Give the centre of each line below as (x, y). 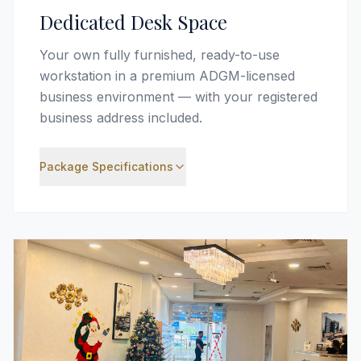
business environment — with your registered (178, 97)
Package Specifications (106, 166)
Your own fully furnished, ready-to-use (160, 55)
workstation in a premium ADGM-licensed (167, 76)
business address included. (121, 118)
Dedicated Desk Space (133, 22)
